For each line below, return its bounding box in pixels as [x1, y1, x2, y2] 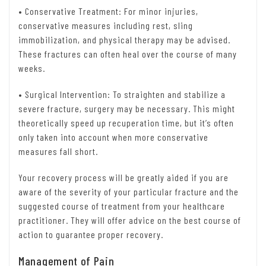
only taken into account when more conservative [18, 131, 208, 143]
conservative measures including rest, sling [18, 20, 193, 31]
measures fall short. [18, 145, 98, 157]
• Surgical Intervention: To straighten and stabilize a [18, 88, 226, 100]
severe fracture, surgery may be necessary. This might [18, 103, 235, 115]
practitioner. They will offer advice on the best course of [18, 214, 241, 226]
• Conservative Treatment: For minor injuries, [18, 5, 198, 17]
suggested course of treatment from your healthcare [18, 200, 225, 212]
